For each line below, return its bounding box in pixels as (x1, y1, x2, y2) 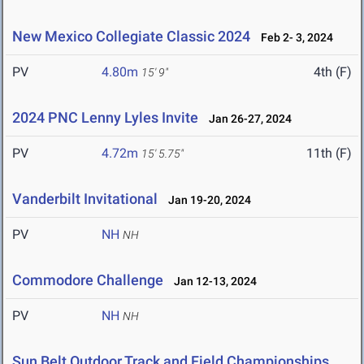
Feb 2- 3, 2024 (253, 31, 333, 45)
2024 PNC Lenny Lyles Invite (12, 109, 198, 127)
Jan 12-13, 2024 (167, 275, 257, 288)
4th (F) (314, 64, 352, 80)
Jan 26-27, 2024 (201, 112, 292, 126)
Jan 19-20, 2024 (161, 193, 251, 207)
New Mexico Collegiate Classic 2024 (12, 28, 250, 45)
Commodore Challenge (12, 271, 163, 289)
